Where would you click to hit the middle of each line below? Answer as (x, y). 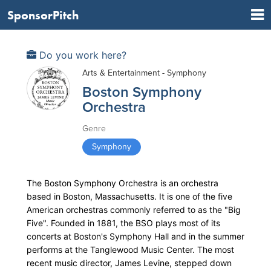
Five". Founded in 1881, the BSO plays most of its (123, 223)
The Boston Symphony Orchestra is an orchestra (122, 183)
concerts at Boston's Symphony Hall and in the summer (135, 236)
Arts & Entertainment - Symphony (144, 73)
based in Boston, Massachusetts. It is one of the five (129, 196)
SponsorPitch (43, 15)
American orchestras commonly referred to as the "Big (134, 210)
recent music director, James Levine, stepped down (129, 263)
